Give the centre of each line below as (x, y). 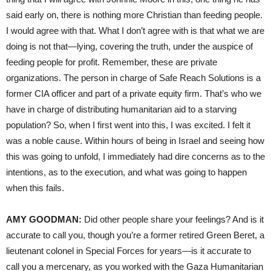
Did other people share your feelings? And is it (173, 219)
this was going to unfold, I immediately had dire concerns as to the (135, 156)
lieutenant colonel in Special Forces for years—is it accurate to (129, 250)
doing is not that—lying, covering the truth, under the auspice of (129, 46)
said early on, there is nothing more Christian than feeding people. (134, 15)
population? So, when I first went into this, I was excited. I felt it (128, 125)
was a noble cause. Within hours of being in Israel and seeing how (135, 140)
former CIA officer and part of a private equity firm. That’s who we (134, 93)
